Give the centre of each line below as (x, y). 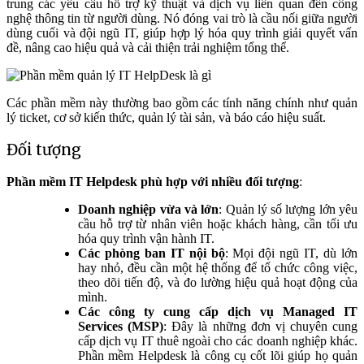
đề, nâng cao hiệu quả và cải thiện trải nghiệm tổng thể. (148, 48)
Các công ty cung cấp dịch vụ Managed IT (218, 311)
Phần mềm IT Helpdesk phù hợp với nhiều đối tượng (153, 181)
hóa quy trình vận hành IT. (146, 238)
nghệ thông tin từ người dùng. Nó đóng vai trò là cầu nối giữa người (182, 19)
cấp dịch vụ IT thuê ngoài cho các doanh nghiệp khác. (218, 340)
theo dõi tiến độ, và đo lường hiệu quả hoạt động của (218, 282)
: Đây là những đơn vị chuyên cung (260, 326)
